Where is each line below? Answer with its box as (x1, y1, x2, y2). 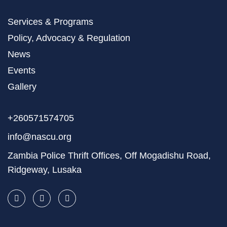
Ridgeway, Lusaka (8, 165, 82, 175)
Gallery (8, 82, 36, 92)
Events (8, 65, 35, 75)
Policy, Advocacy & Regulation (8, 33, 130, 43)
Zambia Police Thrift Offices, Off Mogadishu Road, (8, 150, 211, 161)
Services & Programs (8, 17, 93, 27)
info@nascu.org (8, 132, 71, 142)
